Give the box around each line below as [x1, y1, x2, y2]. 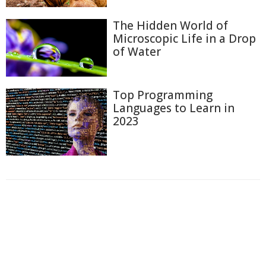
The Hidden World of [113, 18, 228, 34]
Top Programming [113, 87, 213, 103]
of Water [113, 44, 161, 60]
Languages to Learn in [113, 100, 235, 116]
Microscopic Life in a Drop [113, 31, 256, 47]
